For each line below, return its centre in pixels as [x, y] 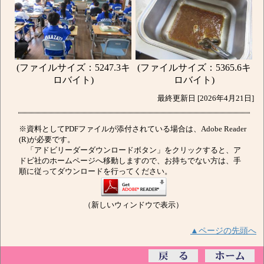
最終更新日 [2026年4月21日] [207, 98]
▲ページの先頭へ [223, 230]
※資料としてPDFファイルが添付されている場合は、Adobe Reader [133, 129]
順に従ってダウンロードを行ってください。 [95, 171]
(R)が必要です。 [47, 139]
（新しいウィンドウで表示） [133, 205]
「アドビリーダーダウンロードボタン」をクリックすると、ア [130, 150]
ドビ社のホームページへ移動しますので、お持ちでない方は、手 [130, 161]
